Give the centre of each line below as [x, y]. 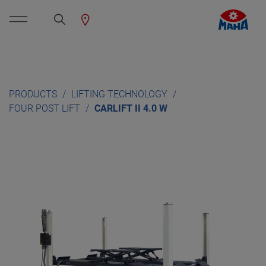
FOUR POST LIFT [46, 108]
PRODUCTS [34, 94]
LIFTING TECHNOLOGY [121, 94]
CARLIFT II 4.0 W [131, 108]
